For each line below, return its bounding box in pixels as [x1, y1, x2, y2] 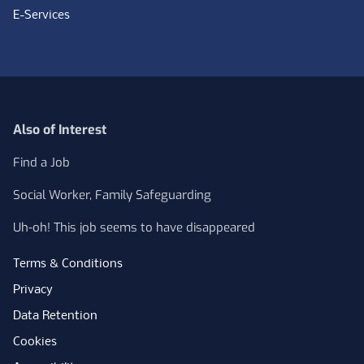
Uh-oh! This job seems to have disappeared [13, 219, 255, 236]
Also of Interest [13, 121, 106, 138]
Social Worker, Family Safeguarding [13, 187, 211, 203]
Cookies [13, 336, 57, 349]
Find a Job [13, 154, 70, 171]
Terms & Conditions [13, 258, 123, 271]
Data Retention [13, 310, 97, 323]
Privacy [13, 284, 53, 297]
